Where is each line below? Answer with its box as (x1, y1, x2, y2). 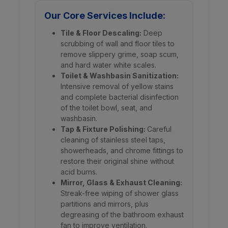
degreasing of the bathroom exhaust (61, 210, 184, 219)
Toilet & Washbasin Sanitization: (61, 71, 179, 80)
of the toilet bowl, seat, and (61, 103, 152, 112)
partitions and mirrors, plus (61, 199, 149, 208)
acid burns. (61, 167, 97, 176)
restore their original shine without (61, 157, 174, 165)
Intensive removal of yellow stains (61, 82, 174, 91)
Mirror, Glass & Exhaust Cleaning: (61, 178, 182, 187)
